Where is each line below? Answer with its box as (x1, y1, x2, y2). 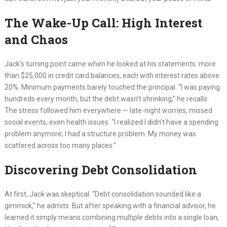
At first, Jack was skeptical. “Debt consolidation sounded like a (4, 190, 201, 199)
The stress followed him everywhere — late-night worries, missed (4, 106, 212, 115)
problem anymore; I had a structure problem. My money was (4, 130, 196, 138)
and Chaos (4, 31, 68, 48)
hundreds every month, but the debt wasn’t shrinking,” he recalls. (4, 95, 209, 103)
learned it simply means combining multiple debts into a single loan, (4, 213, 219, 222)
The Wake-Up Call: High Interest (4, 15, 202, 31)
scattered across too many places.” (4, 141, 116, 150)
